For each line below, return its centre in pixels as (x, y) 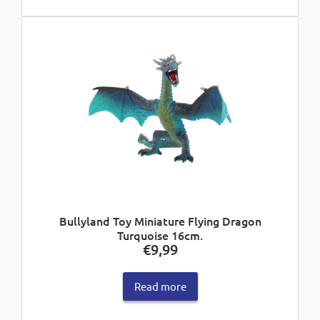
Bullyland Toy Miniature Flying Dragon (160, 221)
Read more (160, 286)
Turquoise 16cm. (160, 235)
